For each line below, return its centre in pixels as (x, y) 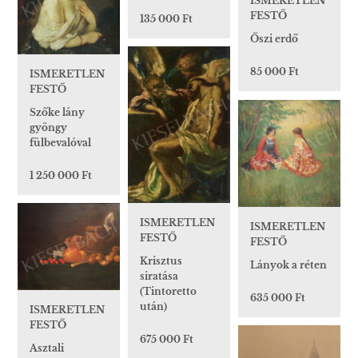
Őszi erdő (274, 39)
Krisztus (161, 261)
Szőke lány (57, 112)
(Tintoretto (168, 291)
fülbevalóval (60, 142)
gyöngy (48, 127)
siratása (159, 276)
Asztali (47, 348)
